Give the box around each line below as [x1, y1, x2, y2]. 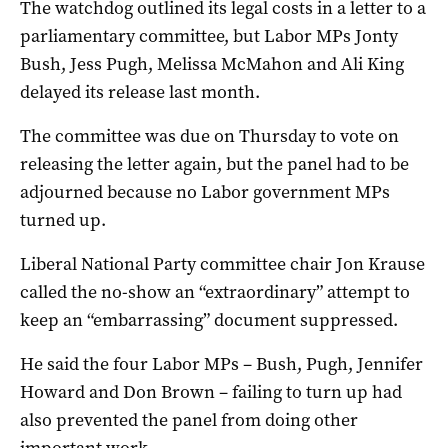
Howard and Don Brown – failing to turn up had [20, 379, 402, 404]
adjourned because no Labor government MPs [20, 179, 390, 204]
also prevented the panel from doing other [20, 407, 358, 432]
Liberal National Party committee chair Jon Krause [20, 251, 425, 276]
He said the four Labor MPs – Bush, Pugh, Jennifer [20, 351, 423, 376]
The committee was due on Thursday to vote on [20, 123, 399, 148]
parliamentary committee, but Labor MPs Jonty [20, 23, 398, 48]
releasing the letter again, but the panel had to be [20, 151, 409, 176]
